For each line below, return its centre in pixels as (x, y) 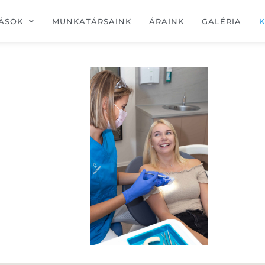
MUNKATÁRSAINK (91, 21)
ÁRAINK (166, 21)
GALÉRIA (221, 21)
